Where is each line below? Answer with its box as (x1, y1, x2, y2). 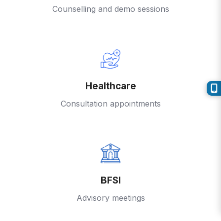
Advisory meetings (76, 193, 145, 203)
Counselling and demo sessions (52, 3, 169, 14)
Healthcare (85, 80, 136, 92)
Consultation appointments (60, 98, 161, 109)
